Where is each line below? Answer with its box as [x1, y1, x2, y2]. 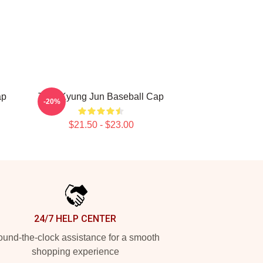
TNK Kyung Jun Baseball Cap [38, 92, 164, 102]
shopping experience [31, 247, 119, 257]
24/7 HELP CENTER [34, 213, 116, 224]
